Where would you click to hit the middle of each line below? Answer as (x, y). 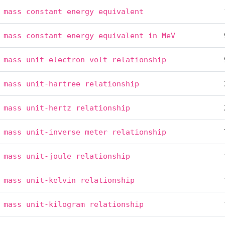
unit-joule (49, 156)
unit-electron (56, 60)
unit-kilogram (56, 204)
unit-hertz (49, 108)
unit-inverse (53, 132)
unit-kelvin (51, 180)
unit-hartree (53, 84)
